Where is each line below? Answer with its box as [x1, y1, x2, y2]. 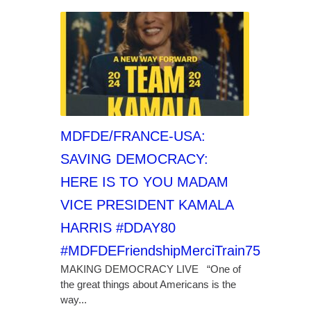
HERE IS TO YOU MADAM [60, 174, 228, 190]
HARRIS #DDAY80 [60, 220, 176, 235]
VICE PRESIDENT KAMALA [60, 197, 233, 212]
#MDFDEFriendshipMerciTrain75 [60, 243, 260, 258]
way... [60, 294, 87, 305]
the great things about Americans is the [60, 278, 236, 290]
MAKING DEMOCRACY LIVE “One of [60, 263, 241, 275]
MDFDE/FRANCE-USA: [60, 128, 205, 144]
